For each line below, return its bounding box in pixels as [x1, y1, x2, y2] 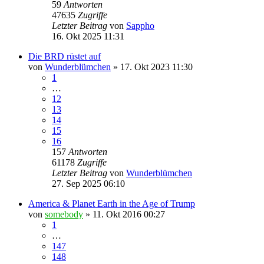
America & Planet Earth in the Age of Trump [28, 198, 195, 209]
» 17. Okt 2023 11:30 [111, 61, 193, 72]
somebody [45, 209, 83, 219]
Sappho [126, 20, 154, 31]
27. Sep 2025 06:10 [52, 178, 125, 189]
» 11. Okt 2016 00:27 [83, 209, 165, 219]
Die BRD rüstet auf [28, 51, 101, 61]
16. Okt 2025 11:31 [52, 31, 124, 41]
